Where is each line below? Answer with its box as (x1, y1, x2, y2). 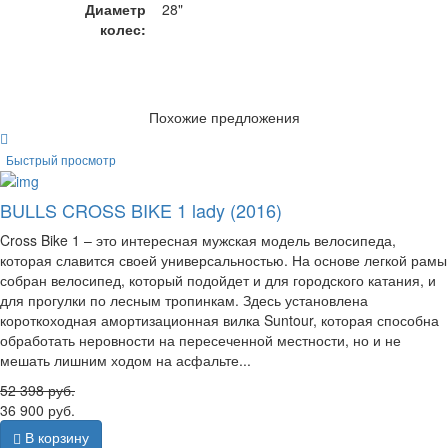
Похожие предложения (148, 107, 300, 128)
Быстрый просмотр (6, 150, 116, 168)
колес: (100, 19, 146, 40)
